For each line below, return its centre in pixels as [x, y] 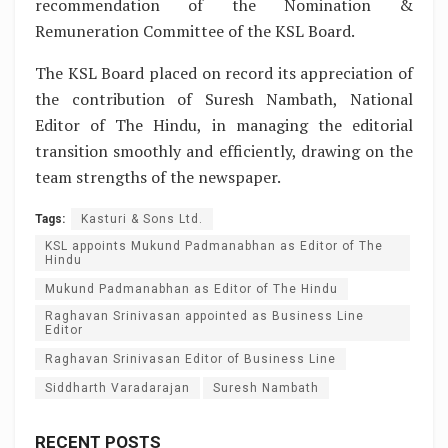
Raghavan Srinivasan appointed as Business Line [204, 315]
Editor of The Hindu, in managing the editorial [224, 124]
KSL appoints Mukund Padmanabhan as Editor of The [214, 245]
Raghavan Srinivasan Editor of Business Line [190, 358]
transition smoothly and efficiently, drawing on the [224, 150]
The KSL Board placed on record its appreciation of [224, 72]
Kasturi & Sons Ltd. [142, 218]
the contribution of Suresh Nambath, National [224, 98]
